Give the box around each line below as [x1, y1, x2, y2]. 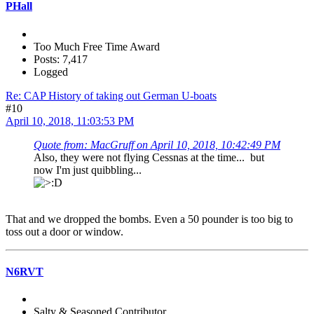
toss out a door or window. [6, 225, 123, 238]
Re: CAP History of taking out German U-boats [6, 89, 217, 102]
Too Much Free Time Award [34, 40, 160, 53]
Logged [34, 65, 68, 78]
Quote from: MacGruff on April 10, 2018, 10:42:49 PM [34, 138, 280, 151]
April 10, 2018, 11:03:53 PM [6, 114, 134, 127]
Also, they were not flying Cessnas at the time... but [34, 151, 264, 163]
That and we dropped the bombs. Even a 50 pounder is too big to [6, 212, 293, 225]
